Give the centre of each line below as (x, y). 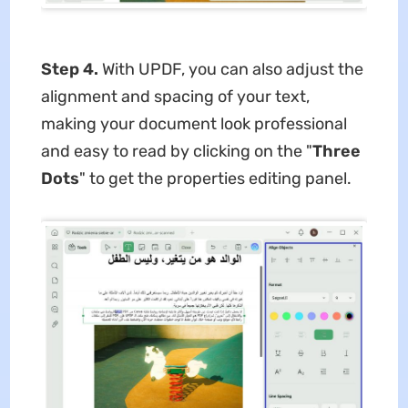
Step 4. (71, 69)
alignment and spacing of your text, (175, 96)
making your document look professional (194, 123)
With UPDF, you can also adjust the (232, 69)
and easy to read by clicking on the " (176, 151)
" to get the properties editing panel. (215, 178)
